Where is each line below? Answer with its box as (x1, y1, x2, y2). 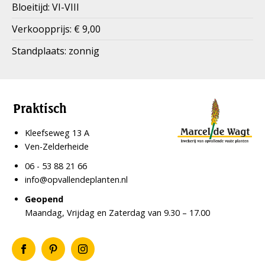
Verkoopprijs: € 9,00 (12, 22, 101, 35)
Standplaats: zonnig (12, 44, 99, 57)
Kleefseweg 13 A (25, 127, 90, 138)
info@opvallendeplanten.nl (25, 174, 128, 185)
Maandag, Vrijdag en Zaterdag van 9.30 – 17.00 (25, 207, 211, 218)
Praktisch (13, 101, 67, 116)
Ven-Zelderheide (25, 141, 89, 152)
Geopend (25, 193, 64, 205)
